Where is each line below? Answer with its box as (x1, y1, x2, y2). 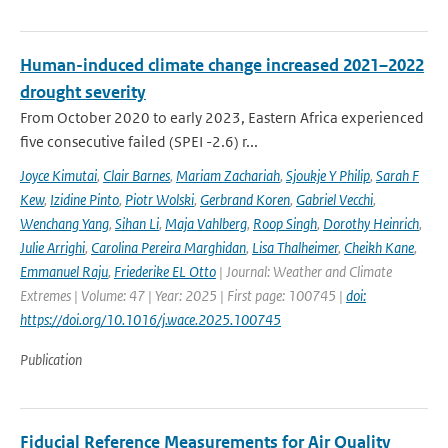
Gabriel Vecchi (296, 190, 373, 209)
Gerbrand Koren (200, 190, 290, 209)
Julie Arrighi (20, 238, 85, 257)
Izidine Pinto (50, 190, 119, 209)
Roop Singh (253, 214, 317, 233)
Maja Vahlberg (165, 214, 247, 233)
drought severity (20, 81, 146, 103)
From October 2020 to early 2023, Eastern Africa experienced (20, 108, 424, 127)
